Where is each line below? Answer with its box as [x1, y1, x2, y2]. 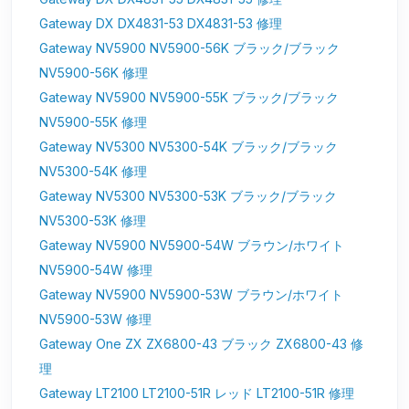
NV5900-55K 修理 [39, 114, 147, 131]
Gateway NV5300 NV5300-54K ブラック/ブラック [39, 139, 338, 155]
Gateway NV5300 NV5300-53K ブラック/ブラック [39, 188, 337, 204]
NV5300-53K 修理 [39, 213, 146, 229]
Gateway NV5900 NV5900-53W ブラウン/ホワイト [39, 287, 343, 303]
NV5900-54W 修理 [39, 262, 152, 278]
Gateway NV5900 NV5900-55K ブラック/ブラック [39, 89, 339, 106]
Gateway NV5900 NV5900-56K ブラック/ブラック [39, 40, 340, 57]
